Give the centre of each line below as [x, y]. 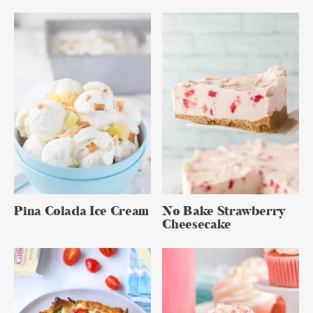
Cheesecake [197, 225]
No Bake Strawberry [224, 212]
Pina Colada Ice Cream [81, 212]
